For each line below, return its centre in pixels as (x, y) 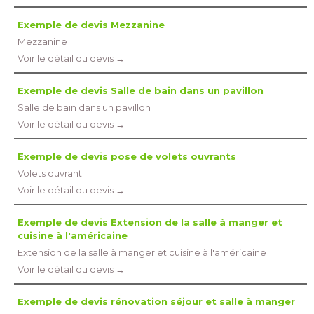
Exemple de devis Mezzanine (91, 25)
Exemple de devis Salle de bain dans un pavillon (141, 90)
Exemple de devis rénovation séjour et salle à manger (156, 301)
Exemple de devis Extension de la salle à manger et (150, 222)
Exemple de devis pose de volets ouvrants (127, 156)
